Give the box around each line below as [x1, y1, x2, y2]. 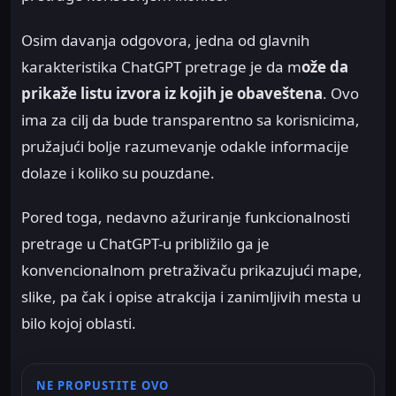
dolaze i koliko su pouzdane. [21, 162, 215, 183]
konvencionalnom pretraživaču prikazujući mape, [21, 260, 362, 281]
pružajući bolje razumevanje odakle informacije [21, 135, 349, 156]
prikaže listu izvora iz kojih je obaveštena [21, 82, 323, 103]
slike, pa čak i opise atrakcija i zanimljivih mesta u [21, 286, 361, 308]
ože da [301, 56, 348, 77]
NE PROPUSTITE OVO [36, 377, 169, 394]
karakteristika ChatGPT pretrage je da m [21, 56, 301, 77]
